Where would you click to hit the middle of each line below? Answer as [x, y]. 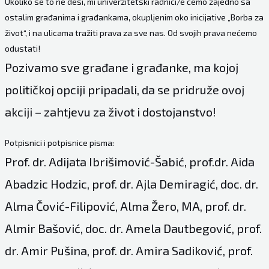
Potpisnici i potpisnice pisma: [59, 143]
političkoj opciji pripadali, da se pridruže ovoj [124, 90]
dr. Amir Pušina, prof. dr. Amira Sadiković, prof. [128, 251]
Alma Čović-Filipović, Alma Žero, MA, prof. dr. [125, 206]
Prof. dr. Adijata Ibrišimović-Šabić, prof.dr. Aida [129, 162]
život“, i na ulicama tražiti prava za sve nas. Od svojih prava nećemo [131, 33]
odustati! [22, 49]
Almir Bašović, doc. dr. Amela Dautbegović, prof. [133, 228]
